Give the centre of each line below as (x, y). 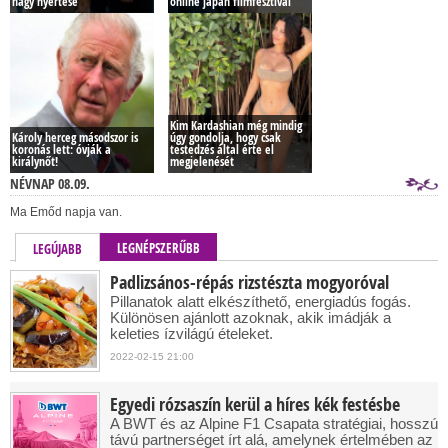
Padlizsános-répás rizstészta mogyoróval (249, 282)
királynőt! (35, 161)
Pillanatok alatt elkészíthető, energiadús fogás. (260, 301)
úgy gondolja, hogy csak (225, 137)
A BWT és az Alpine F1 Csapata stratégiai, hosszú (274, 423)
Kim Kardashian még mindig (236, 125)
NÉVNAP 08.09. (50, 183)
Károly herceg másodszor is (75, 137)
